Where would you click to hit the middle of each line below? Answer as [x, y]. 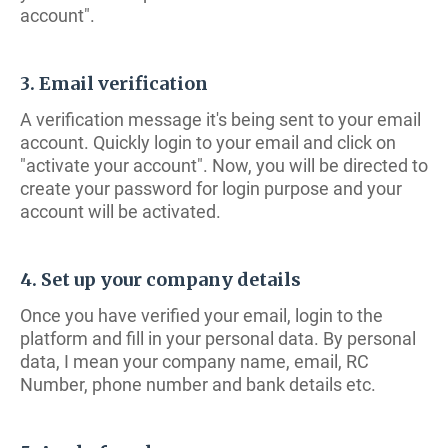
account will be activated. [120, 211]
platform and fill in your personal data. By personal [218, 338]
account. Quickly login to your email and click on [208, 142]
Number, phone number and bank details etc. [198, 384]
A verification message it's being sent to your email [220, 119]
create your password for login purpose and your [211, 188]
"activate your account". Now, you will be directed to [224, 165]
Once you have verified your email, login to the [201, 315]
